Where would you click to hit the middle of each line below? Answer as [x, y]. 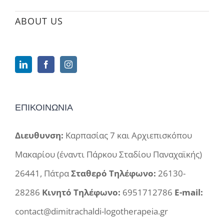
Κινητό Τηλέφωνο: [81, 175]
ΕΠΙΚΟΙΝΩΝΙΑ [44, 90]
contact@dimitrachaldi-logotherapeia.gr [91, 194]
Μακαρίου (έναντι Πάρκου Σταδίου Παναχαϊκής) [108, 137]
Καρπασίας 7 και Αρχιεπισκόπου [128, 118]
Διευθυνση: [39, 118]
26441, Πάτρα [43, 156]
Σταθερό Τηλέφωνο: [113, 156]
